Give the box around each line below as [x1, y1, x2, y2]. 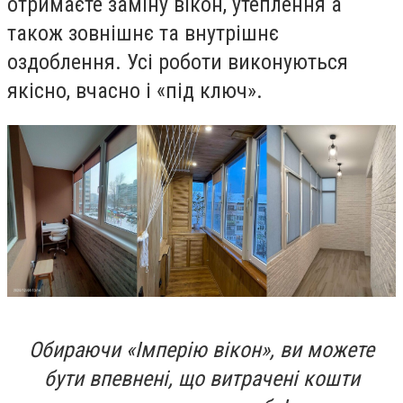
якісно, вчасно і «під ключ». [7, 78, 263, 104]
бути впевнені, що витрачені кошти [43, 366, 360, 392]
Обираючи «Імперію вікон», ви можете [29, 337, 374, 363]
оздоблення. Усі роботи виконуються [7, 49, 348, 76]
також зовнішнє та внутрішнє [7, 21, 279, 47]
